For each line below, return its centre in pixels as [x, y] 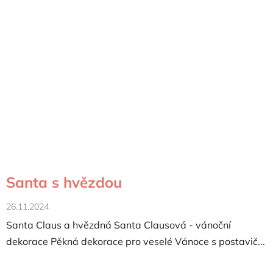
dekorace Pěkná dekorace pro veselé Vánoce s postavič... [136, 241]
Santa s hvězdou [64, 182]
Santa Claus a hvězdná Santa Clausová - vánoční [119, 225]
